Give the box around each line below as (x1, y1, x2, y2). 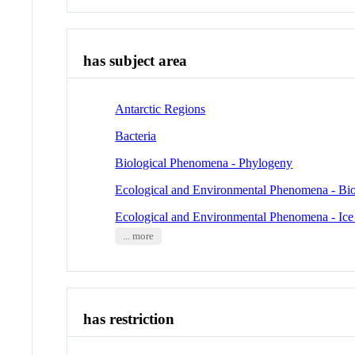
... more (122, 230, 154, 242)
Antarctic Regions (115, 101, 206, 116)
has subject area (83, 52, 188, 70)
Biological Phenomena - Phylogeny (115, 155, 293, 170)
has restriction (83, 311, 175, 328)
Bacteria (115, 128, 157, 143)
